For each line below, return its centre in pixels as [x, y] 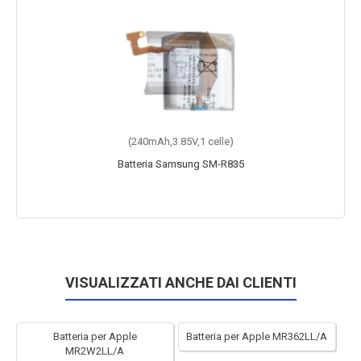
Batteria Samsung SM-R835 [180, 164]
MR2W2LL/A [95, 351]
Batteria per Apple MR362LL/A [257, 336]
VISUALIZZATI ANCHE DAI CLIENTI [180, 282]
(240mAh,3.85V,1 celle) [180, 141]
